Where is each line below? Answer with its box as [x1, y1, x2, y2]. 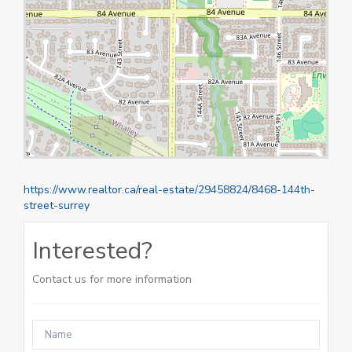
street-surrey [24, 198, 90, 213]
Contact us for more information [32, 272, 192, 287]
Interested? [32, 235, 152, 267]
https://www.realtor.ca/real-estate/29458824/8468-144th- [24, 182, 315, 197]
